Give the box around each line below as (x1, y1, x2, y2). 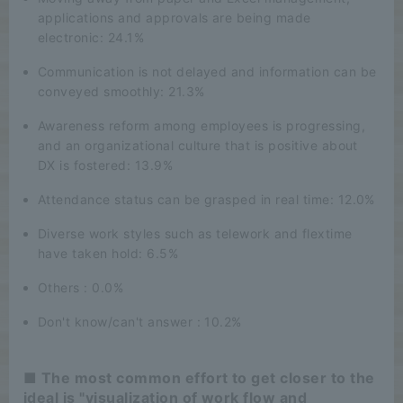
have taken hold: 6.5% (38, 245, 179, 261)
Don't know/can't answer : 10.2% (38, 313, 242, 329)
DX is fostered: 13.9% (38, 157, 174, 173)
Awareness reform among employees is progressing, (38, 117, 366, 133)
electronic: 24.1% (38, 29, 145, 45)
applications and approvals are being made (38, 9, 311, 25)
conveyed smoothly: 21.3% (38, 83, 205, 99)
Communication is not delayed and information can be (38, 63, 377, 79)
